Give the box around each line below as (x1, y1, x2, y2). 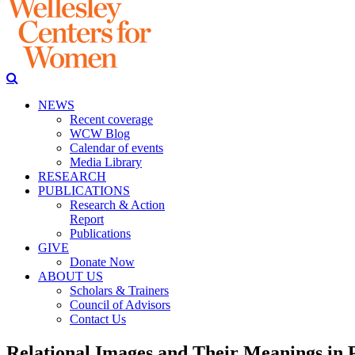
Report (70, 212, 104, 226)
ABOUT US (38, 269, 103, 283)
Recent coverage (70, 113, 153, 126)
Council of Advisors (70, 298, 170, 311)
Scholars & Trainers (70, 284, 169, 297)
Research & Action (70, 198, 165, 212)
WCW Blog (70, 127, 130, 140)
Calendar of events (70, 141, 163, 155)
